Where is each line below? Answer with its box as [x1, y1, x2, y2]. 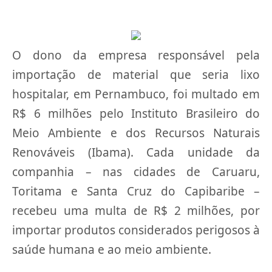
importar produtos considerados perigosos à [12, 222, 260, 238]
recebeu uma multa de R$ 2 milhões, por [12, 203, 260, 219]
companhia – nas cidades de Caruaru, [12, 164, 260, 180]
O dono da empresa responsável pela [12, 47, 260, 63]
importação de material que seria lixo [12, 67, 260, 83]
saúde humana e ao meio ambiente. [12, 242, 211, 257]
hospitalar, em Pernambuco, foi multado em [12, 86, 260, 102]
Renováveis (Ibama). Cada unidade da [12, 144, 260, 160]
